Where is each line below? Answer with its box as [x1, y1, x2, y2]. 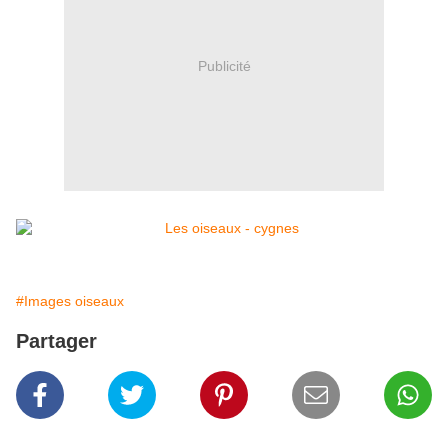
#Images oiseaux [16, 293, 124, 310]
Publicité [197, 57, 251, 74]
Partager [16, 330, 97, 353]
